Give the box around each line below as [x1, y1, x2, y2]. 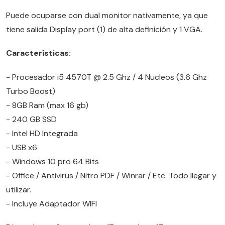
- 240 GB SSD [6, 114, 57, 125]
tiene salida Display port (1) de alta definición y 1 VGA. [6, 24, 202, 35]
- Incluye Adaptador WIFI [6, 198, 97, 209]
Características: [6, 48, 71, 59]
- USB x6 [6, 142, 39, 153]
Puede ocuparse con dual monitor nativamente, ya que [6, 10, 208, 21]
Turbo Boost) [6, 85, 55, 96]
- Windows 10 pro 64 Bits [6, 156, 99, 167]
